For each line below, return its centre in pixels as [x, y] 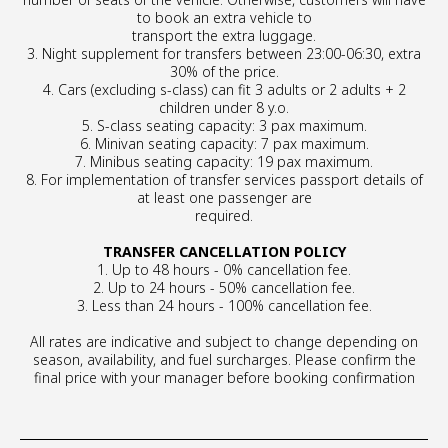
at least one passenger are [224, 197]
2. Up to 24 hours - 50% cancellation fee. [224, 287]
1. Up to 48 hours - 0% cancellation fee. [224, 269]
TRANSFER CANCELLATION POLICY [224, 251]
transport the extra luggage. [224, 35]
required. [224, 215]
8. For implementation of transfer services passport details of [224, 179]
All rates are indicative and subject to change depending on [224, 341]
